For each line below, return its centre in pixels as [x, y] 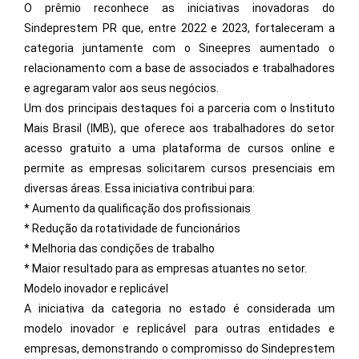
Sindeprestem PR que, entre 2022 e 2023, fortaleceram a [179, 28]
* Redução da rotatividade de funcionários [132, 229]
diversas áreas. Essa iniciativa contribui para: [139, 189]
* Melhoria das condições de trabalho [119, 249]
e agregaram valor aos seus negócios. [121, 89]
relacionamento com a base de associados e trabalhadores [179, 69]
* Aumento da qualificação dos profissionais [137, 209]
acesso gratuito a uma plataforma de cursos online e [179, 149]
